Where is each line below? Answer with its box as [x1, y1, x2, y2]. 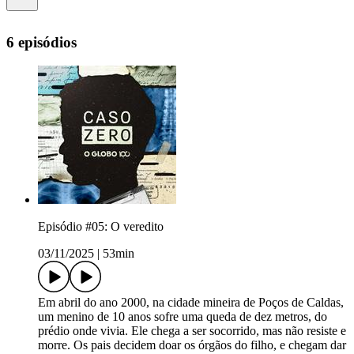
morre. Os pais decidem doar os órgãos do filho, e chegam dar [38, 338, 346, 352]
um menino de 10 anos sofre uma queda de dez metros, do [38, 310, 327, 324]
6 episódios [6, 33, 77, 51]
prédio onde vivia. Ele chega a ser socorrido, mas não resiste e [38, 324, 346, 338]
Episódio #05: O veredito [38, 220, 164, 234]
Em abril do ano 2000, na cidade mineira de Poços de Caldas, [38, 296, 344, 310]
